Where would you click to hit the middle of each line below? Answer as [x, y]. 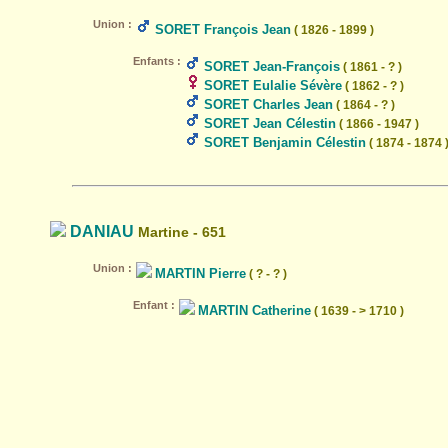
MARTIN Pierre [200, 273]
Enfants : [157, 61]
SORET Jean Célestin [270, 123]
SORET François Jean [223, 29]
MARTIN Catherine [254, 310]
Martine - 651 [180, 232]
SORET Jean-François [272, 66]
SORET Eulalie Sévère [273, 85]
